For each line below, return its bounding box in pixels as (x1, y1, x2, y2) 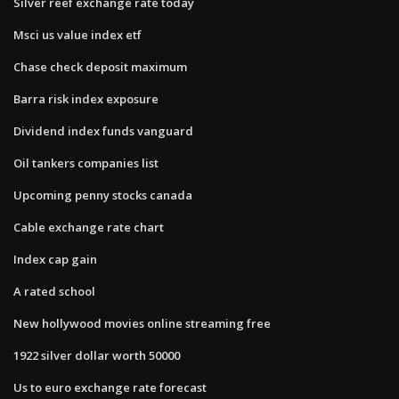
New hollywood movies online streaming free (13, 314, 271, 331)
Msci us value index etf (13, 26, 142, 43)
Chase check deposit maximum (13, 58, 187, 75)
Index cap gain (13, 250, 97, 267)
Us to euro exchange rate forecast (13, 379, 207, 395)
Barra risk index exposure (13, 90, 159, 107)
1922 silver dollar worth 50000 (13, 346, 180, 363)
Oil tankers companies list (13, 154, 159, 171)
